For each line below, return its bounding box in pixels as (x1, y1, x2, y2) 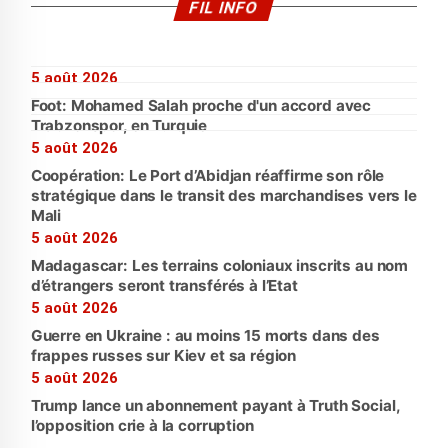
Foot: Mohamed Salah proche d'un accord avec (30, 95, 372, 115)
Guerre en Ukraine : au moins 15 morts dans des (30, 325, 380, 345)
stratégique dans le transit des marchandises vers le (30, 185, 417, 205)
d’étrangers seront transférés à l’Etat (30, 275, 298, 295)
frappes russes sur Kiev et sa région (30, 345, 297, 365)
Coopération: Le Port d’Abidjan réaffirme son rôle (30, 165, 385, 185)
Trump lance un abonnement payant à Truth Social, (30, 395, 400, 415)
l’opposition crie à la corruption (30, 415, 254, 435)
